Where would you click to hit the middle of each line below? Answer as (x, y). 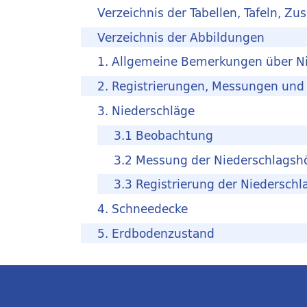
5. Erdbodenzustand (156, 234)
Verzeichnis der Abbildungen (181, 37)
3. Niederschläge (146, 111)
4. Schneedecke (143, 209)
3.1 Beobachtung (163, 135)
